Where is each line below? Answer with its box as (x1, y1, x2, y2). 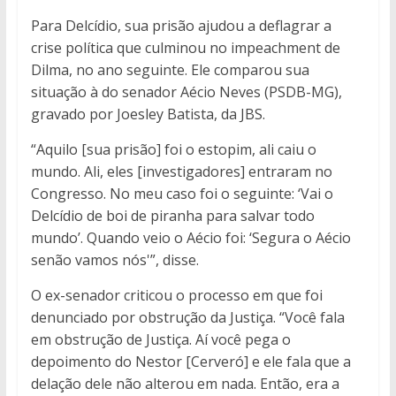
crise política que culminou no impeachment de (30, 38, 340, 58)
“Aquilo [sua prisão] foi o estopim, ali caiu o (30, 140, 316, 160)
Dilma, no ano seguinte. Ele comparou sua (30, 60, 309, 80)
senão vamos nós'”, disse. (30, 250, 199, 270)
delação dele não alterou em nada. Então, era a (30, 374, 339, 394)
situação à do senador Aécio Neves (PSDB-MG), (30, 82, 342, 103)
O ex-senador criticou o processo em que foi (30, 286, 323, 306)
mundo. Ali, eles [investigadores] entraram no (30, 162, 332, 182)
